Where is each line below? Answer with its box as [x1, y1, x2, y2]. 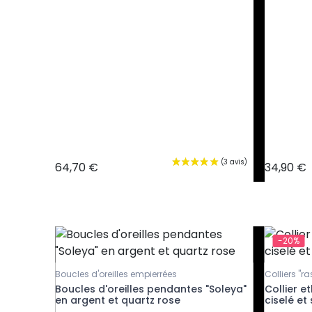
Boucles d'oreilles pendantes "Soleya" [55, 281, 247, 296]
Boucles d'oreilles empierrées [55, 267, 177, 280]
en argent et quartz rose [55, 292, 180, 307]
